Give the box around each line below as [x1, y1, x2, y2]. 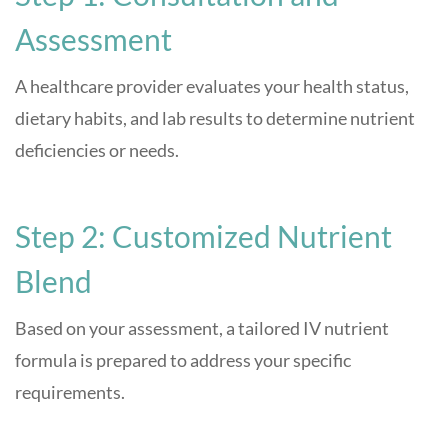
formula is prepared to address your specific [15, 349, 351, 372]
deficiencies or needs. [15, 139, 179, 162]
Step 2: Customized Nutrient [15, 218, 392, 255]
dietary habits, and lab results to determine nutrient [15, 107, 415, 130]
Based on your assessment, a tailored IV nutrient [15, 317, 389, 340]
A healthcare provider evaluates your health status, [15, 75, 409, 98]
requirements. [15, 381, 125, 404]
